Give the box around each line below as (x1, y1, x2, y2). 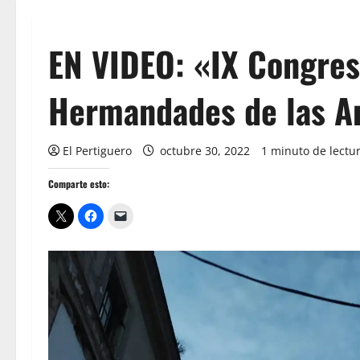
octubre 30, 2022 (157, 143, 253, 158)
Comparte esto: (48, 177, 109, 190)
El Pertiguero (63, 143, 132, 158)
